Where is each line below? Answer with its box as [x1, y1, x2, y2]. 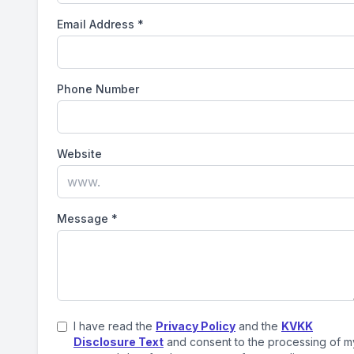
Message [57, 212, 108, 225]
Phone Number [57, 82, 139, 96]
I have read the [73, 319, 156, 333]
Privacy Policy [156, 319, 235, 333]
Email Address [57, 17, 134, 31]
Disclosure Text [73, 335, 164, 348]
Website [57, 147, 102, 160]
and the [235, 319, 281, 333]
